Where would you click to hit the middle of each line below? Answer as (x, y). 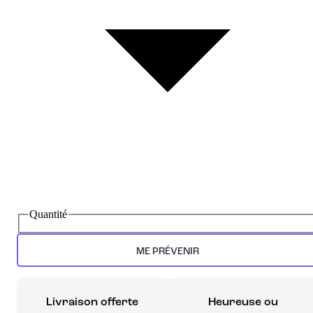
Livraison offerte (92, 302)
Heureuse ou (243, 302)
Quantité (48, 214)
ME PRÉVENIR (167, 251)
